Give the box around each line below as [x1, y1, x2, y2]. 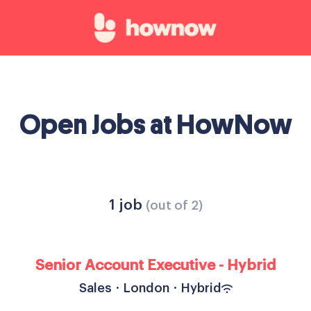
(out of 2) [145, 199, 203, 212]
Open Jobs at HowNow [19, 111, 292, 139]
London [123, 282, 169, 294]
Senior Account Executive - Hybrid [35, 258, 276, 273]
